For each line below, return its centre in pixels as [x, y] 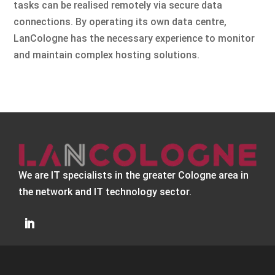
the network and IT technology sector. [105, 192]
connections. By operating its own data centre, [120, 21]
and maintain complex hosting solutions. [107, 55]
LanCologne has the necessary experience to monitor [134, 38]
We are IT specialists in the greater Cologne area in [134, 175]
